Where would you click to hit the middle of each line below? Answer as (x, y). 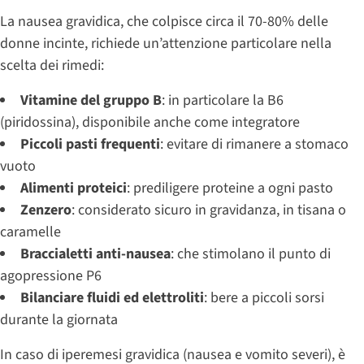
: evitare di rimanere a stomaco (254, 144)
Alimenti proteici (74, 188)
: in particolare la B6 (223, 100)
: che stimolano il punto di (251, 253)
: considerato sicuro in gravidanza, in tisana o (209, 210)
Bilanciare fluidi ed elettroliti (112, 297)
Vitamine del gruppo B (91, 100)
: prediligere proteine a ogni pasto (230, 188)
